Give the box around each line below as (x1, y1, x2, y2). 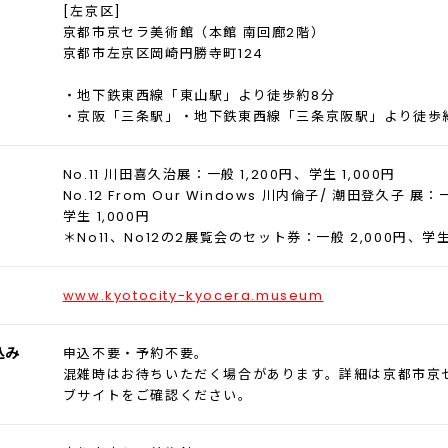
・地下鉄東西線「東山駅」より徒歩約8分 (62, 86, 336, 105)
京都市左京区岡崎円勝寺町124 (62, 44, 264, 63)
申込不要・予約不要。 (62, 344, 209, 363)
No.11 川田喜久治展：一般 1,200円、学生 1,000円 (62, 165, 396, 184)
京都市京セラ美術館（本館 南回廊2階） (62, 23, 326, 42)
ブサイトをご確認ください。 (62, 386, 253, 405)
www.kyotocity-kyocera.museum (62, 286, 324, 305)
